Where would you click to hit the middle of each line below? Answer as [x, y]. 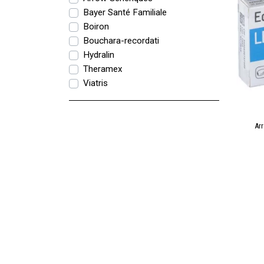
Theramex [103, 69]
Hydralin [99, 55]
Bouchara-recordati [121, 41]
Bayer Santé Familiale [125, 12]
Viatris [95, 83]
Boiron [96, 27]
